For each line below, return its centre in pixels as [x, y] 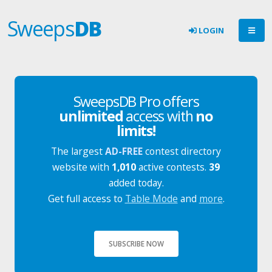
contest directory [182, 151]
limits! [136, 131]
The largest [78, 151]
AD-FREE [124, 151]
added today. [136, 183]
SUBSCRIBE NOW [136, 243]
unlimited [91, 116]
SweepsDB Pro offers [136, 101]
